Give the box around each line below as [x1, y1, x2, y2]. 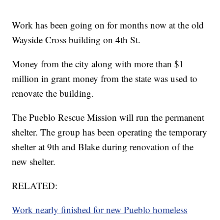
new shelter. [12, 155, 56, 168]
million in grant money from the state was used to [12, 72, 198, 85]
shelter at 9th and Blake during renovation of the [12, 140, 194, 153]
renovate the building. [12, 87, 94, 100]
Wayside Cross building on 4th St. [12, 33, 141, 46]
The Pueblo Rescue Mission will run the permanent [12, 111, 205, 124]
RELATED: [12, 179, 58, 192]
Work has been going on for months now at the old [12, 19, 204, 31]
